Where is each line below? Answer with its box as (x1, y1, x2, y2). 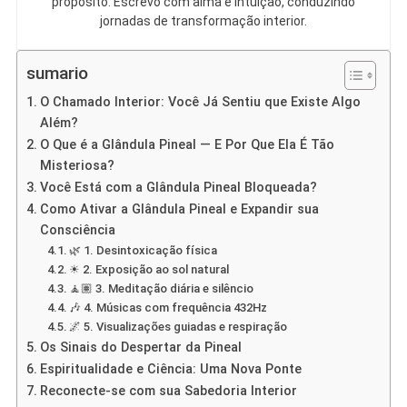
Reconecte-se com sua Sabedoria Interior (39, 383, 297, 400)
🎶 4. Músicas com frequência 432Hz (69, 301, 268, 315)
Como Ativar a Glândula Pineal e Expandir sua (39, 202, 319, 218)
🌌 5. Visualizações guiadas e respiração (69, 320, 288, 334)
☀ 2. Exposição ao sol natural (69, 263, 230, 277)
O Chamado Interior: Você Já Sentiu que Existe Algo (39, 94, 361, 111)
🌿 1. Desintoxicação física (69, 243, 218, 258)
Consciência (39, 223, 115, 239)
